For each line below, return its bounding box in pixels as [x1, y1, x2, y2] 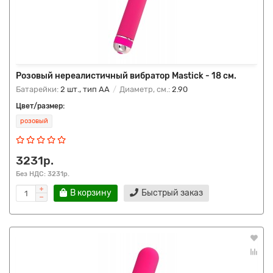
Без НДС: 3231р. [16, 169, 69, 178]
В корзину [70, 188, 112, 198]
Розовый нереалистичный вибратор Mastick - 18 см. [16, 71, 236, 81]
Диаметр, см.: [118, 85, 172, 94]
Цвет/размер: [16, 102, 65, 110]
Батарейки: [16, 85, 60, 94]
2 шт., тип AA [60, 85, 110, 94]
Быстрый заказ [141, 188, 203, 198]
